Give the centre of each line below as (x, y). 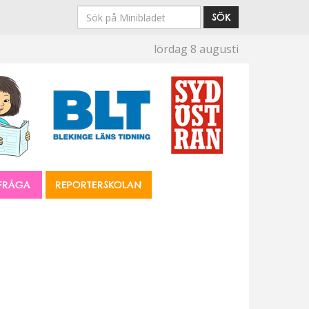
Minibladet (107, 57)
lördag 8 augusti (196, 49)
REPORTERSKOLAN (99, 185)
